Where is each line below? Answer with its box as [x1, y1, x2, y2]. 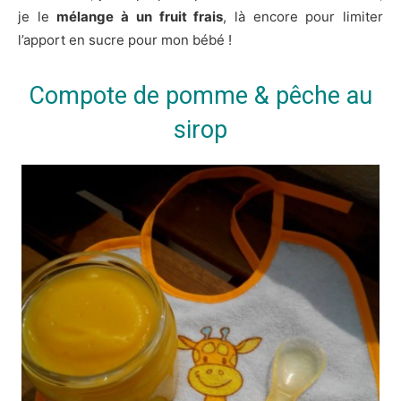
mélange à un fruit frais [56, 8, 224, 25]
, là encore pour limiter [223, 8, 384, 25]
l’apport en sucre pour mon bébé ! [18, 31, 232, 48]
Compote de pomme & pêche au [29, 81, 372, 110]
